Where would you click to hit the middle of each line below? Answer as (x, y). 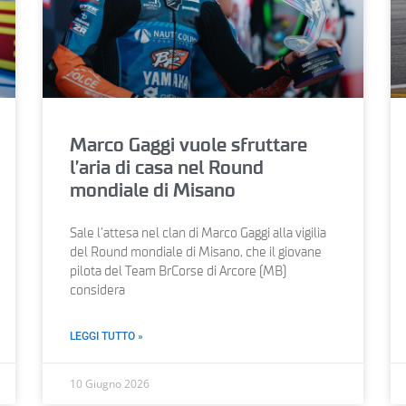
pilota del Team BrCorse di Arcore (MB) (179, 271)
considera (98, 290)
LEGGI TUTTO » (107, 336)
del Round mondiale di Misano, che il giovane (196, 252)
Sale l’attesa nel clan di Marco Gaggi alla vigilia (198, 233)
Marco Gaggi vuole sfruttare (189, 145)
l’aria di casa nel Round (167, 168)
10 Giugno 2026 (110, 383)
